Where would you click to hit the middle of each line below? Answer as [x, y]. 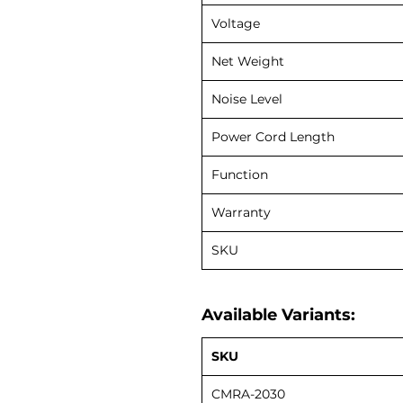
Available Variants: [278, 314]
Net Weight [248, 61]
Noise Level [247, 99]
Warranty [241, 212]
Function [240, 174]
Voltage [236, 23]
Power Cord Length [273, 136]
